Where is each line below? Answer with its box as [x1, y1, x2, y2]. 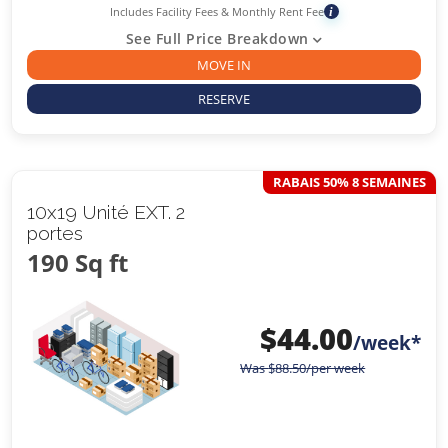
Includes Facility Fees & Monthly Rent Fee [109, 3, 324, 19]
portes [27, 222, 84, 245]
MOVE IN [197, 55, 251, 74]
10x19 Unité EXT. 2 [27, 201, 186, 224]
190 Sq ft [27, 246, 129, 280]
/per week [306, 359, 366, 377]
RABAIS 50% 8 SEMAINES [272, 173, 426, 192]
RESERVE [198, 90, 250, 109]
